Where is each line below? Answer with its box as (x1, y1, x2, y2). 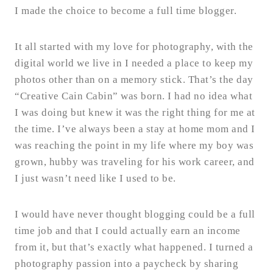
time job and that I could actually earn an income (15, 225, 241, 237)
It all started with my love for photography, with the (15, 41, 253, 53)
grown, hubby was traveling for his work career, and (15, 156, 255, 168)
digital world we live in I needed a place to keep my (15, 57, 253, 69)
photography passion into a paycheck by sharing (15, 258, 238, 270)
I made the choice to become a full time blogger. (15, 5, 239, 17)
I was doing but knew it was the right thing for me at (15, 107, 255, 119)
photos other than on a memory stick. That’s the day (15, 74, 253, 86)
